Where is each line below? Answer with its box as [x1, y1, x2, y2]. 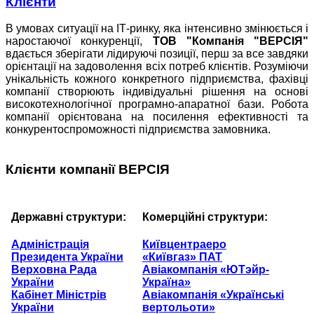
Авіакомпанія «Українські [142, 289, 284, 301]
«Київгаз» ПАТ [142, 251, 222, 264]
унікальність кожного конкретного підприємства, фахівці [6, 73, 308, 86]
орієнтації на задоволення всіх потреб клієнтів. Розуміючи [6, 60, 308, 73]
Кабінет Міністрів [11, 289, 107, 301]
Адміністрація [11, 238, 89, 251]
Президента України [11, 251, 123, 264]
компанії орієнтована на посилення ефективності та [6, 111, 308, 123]
